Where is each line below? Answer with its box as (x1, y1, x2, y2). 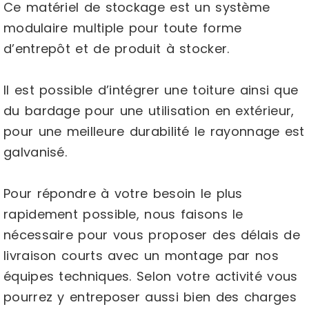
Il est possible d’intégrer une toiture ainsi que (3, 81, 299, 99)
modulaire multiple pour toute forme (3, 19, 242, 37)
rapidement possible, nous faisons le (3, 206, 243, 223)
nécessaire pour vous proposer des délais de (3, 226, 300, 243)
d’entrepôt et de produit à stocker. (3, 40, 235, 57)
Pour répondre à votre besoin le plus (3, 185, 243, 202)
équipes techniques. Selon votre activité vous (3, 268, 298, 285)
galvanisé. (3, 143, 68, 161)
